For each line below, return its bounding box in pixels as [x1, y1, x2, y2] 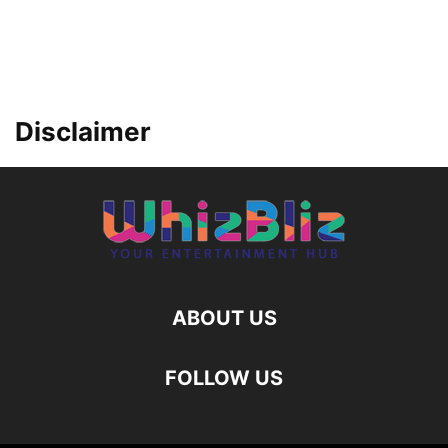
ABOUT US [171, 306, 277, 330]
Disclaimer [15, 116, 151, 147]
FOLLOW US [165, 366, 283, 390]
